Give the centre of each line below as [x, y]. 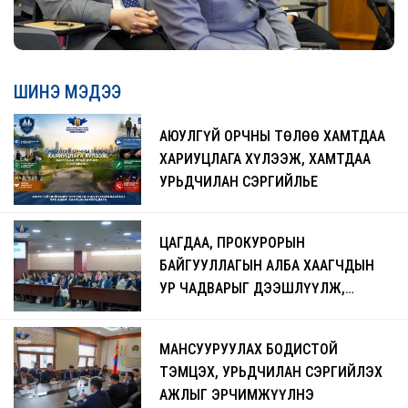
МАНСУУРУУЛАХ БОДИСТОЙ [249, 350]
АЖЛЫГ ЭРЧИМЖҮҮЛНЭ [237, 395]
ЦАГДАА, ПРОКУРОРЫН [232, 243]
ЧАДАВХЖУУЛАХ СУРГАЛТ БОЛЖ [264, 311]
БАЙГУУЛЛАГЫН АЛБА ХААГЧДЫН [267, 266]
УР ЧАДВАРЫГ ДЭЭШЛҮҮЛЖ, [252, 289]
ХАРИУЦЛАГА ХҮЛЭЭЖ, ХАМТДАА [265, 159]
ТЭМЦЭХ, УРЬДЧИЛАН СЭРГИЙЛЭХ [271, 372]
